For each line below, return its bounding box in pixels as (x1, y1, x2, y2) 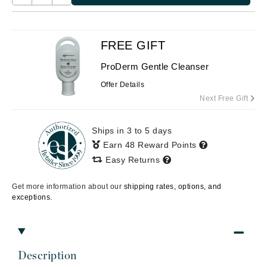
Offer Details (100, 80, 145, 89)
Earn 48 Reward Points (103, 140, 199, 150)
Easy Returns (103, 155, 163, 164)
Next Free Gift (200, 94, 250, 103)
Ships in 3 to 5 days (92, 126, 172, 135)
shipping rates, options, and (123, 182, 222, 191)
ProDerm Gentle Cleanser (100, 61, 209, 72)
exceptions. (12, 193, 52, 201)
